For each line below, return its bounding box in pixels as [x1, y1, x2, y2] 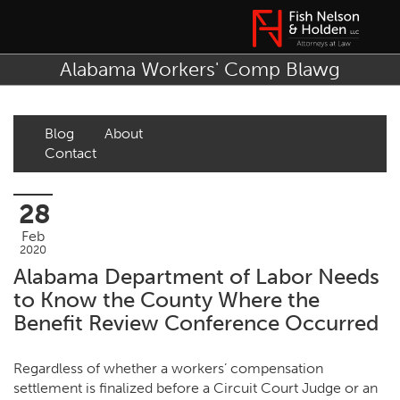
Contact [45, 145, 96, 162]
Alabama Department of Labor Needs [13, 263, 379, 289]
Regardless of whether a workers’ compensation [13, 360, 323, 377]
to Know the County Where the [13, 287, 320, 312]
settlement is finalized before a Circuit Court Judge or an [13, 379, 378, 396]
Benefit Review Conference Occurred [13, 310, 379, 336]
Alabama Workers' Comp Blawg [60, 57, 340, 81]
